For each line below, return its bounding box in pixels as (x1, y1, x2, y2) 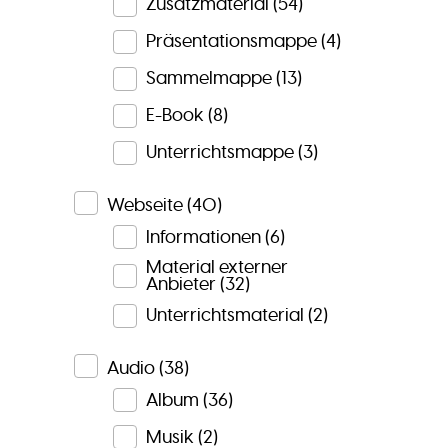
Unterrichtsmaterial (145, 304, 304, 326)
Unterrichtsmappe (145, 141, 294, 164)
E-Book (145, 104, 204, 127)
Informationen (145, 225, 261, 248)
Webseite (106, 193, 183, 216)
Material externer (145, 256, 288, 279)
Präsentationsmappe (145, 30, 317, 53)
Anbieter (145, 273, 216, 296)
